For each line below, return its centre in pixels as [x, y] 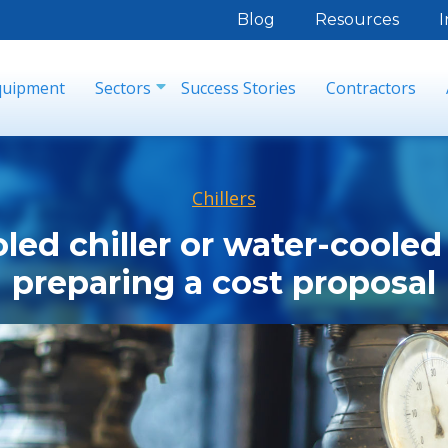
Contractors [371, 88]
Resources [357, 19]
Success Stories [238, 88]
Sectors [123, 88]
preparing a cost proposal [224, 282]
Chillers [224, 198]
